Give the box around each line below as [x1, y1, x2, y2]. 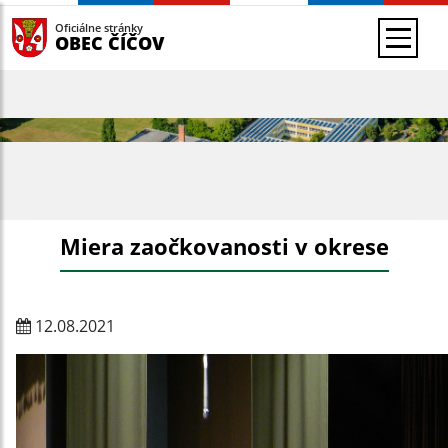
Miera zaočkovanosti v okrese [59, 231, 389, 262]
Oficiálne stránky [55, 20, 143, 35]
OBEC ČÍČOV [55, 30, 164, 55]
